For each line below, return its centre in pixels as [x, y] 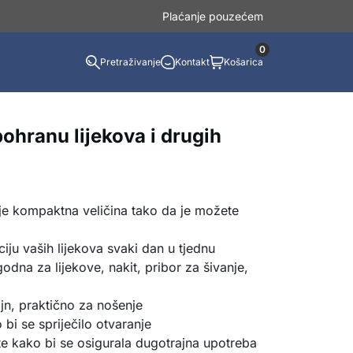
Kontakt [192, 62]
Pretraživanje [130, 62]
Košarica [243, 62]
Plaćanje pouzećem [213, 16]
